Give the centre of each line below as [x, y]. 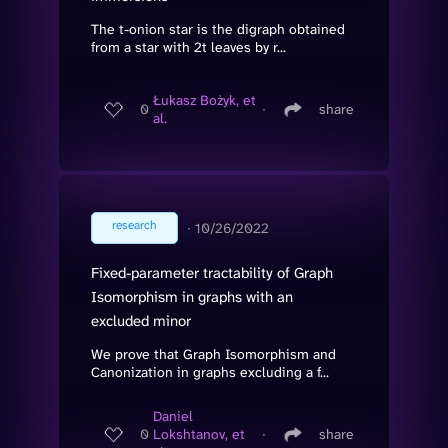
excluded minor [141, 320]
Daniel [173, 416]
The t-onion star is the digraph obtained [218, 28]
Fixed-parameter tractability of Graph [212, 272]
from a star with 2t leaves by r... [188, 46]
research [134, 224]
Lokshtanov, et [199, 434]
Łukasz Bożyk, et [204, 100]
